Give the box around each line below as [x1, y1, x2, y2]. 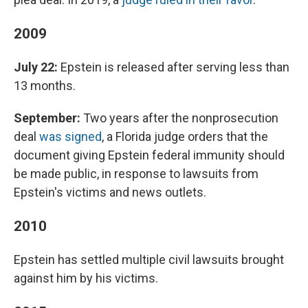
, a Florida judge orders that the [102, 129, 268, 144]
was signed [39, 129, 102, 144]
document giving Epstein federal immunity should [14, 148, 285, 163]
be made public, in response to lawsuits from [14, 166, 258, 181]
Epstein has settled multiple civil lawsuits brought [14, 252, 284, 267]
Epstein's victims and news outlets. [14, 185, 206, 200]
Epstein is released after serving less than [60, 60, 289, 75]
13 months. [14, 78, 76, 93]
